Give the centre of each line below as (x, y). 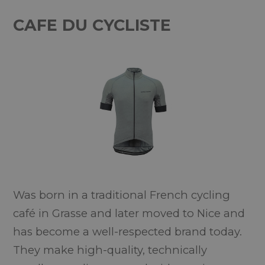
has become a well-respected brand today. (128, 232)
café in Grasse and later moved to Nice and (129, 213)
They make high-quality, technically (110, 250)
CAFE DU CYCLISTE (92, 25)
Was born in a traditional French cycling (122, 195)
